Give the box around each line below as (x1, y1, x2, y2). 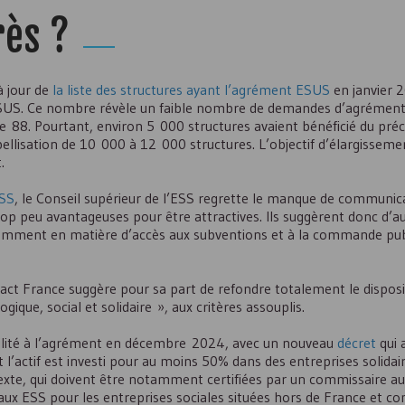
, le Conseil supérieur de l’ (14, 189, 170, 207)
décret (337, 334, 376, 352)
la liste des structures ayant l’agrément (52, 80, 296, 99)
